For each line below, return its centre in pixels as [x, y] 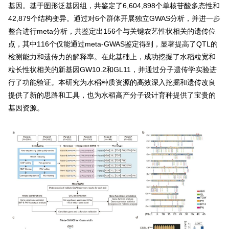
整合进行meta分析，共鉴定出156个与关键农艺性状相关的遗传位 [112, 31]
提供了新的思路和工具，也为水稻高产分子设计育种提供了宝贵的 [112, 95]
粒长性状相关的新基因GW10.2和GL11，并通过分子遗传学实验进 [112, 70]
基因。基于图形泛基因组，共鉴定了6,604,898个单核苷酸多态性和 [114, 6]
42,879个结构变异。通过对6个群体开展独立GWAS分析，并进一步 [114, 19]
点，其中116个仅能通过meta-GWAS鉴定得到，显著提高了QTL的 [113, 44]
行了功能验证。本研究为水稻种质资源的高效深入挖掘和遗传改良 [112, 83]
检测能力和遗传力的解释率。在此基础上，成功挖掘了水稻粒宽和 [112, 57]
